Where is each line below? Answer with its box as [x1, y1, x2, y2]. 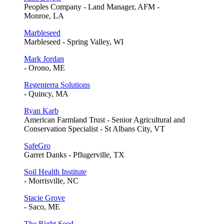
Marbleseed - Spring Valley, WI [24, 37, 123, 46]
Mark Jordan [24, 54, 64, 63]
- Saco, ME [24, 202, 60, 211]
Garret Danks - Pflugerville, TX [24, 150, 124, 159]
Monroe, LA [24, 11, 64, 20]
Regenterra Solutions [24, 80, 90, 89]
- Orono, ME [24, 63, 65, 72]
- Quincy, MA [24, 89, 68, 98]
